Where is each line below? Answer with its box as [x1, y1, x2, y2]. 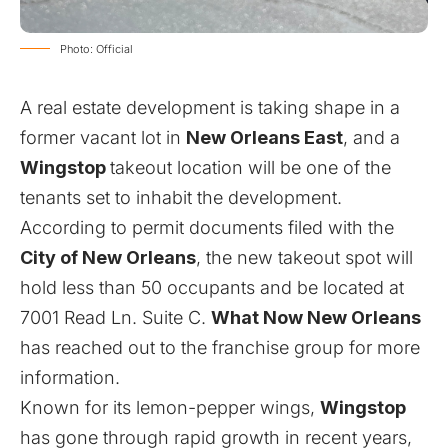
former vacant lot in [20, 127, 186, 148]
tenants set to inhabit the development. [20, 187, 342, 208]
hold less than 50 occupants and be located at [20, 277, 404, 298]
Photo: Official [60, 42, 133, 56]
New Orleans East [186, 127, 343, 148]
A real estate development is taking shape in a [20, 97, 400, 118]
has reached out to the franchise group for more [20, 337, 420, 358]
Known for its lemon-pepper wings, [20, 397, 320, 418]
